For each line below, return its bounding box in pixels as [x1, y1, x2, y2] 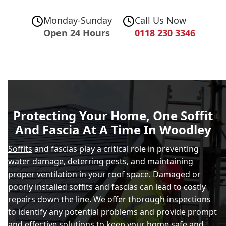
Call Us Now [134, 14, 186, 26]
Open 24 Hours [43, 26, 110, 39]
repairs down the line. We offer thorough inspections [8, 193, 211, 205]
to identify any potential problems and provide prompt [8, 206, 217, 217]
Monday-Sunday [43, 14, 112, 26]
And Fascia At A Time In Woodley [15, 121, 211, 138]
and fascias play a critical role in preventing [32, 143, 199, 154]
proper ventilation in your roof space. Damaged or [8, 168, 201, 180]
